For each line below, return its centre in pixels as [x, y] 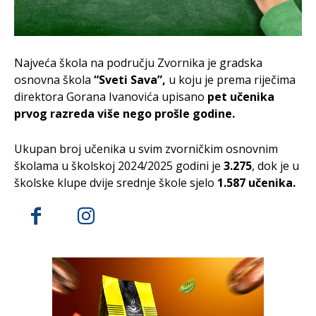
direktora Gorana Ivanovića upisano [111, 97]
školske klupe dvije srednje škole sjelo [116, 183]
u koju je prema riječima [231, 80]
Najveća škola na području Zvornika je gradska [138, 63]
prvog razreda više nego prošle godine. [124, 114]
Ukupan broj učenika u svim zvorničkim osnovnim [146, 149]
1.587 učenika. [256, 183]
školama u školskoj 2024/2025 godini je [119, 166]
